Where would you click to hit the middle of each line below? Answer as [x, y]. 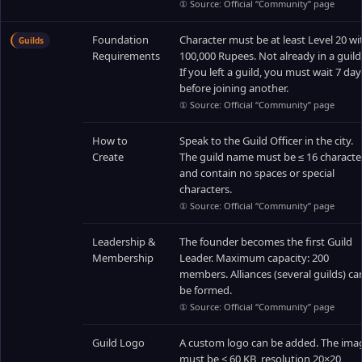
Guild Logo [118, 343]
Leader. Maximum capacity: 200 [254, 258]
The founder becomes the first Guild [266, 242]
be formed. [206, 290]
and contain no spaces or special [257, 173]
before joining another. [234, 88]
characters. [206, 189]
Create [108, 157]
